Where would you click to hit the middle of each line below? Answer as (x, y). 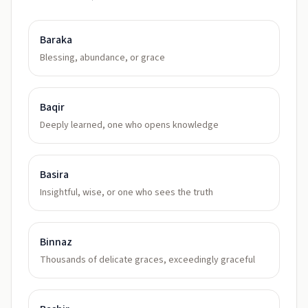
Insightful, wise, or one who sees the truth (126, 192)
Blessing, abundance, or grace (102, 58)
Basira (54, 175)
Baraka (56, 40)
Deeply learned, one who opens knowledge (129, 125)
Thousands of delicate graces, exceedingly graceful (147, 260)
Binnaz (56, 242)
